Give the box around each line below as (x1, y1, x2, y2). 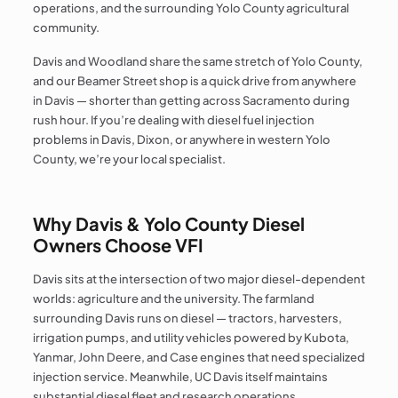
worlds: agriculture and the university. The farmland (32, 291, 314, 306)
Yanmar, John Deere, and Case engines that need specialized (32, 350, 365, 364)
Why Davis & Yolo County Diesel (32, 212, 305, 235)
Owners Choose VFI (32, 234, 203, 256)
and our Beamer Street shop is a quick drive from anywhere (32, 74, 356, 88)
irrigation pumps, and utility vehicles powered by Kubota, (32, 330, 349, 345)
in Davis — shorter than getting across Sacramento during (32, 93, 350, 107)
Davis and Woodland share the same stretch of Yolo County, (32, 54, 362, 68)
